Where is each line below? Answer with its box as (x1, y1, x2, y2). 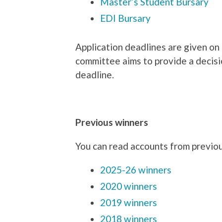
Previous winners (75, 116, 148, 128)
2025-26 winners (100, 164, 171, 175)
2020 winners (100, 180, 157, 192)
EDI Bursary (100, 12, 151, 24)
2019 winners (100, 196, 157, 208)
